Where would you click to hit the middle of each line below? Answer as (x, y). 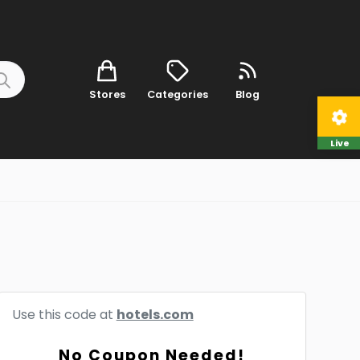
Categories (177, 94)
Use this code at (64, 315)
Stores (107, 94)
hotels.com (155, 315)
